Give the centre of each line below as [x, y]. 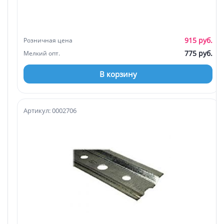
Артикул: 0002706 [50, 110]
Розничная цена [48, 40]
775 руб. [198, 53]
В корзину [118, 74]
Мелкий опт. [42, 53]
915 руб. [198, 40]
